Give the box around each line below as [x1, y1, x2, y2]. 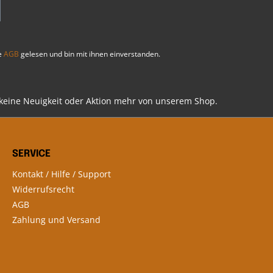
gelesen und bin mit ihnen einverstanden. [19, 49, 160, 60]
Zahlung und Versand [12, 214, 101, 226]
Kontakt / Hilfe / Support [12, 168, 111, 180]
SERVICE [12, 149, 51, 160]
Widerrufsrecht [12, 183, 74, 196]
